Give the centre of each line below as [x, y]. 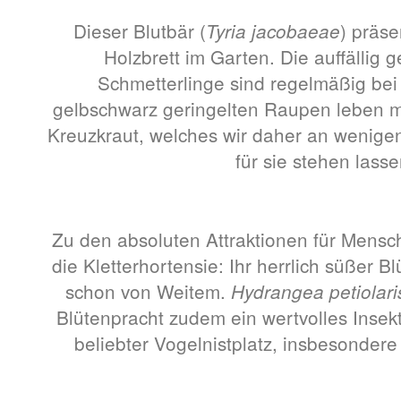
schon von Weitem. [148, 291]
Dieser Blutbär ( [140, 30]
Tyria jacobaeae [273, 31]
